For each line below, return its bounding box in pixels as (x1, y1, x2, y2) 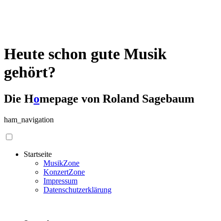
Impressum (43, 176, 77, 185)
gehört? (4, 63, 56, 81)
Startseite (24, 149, 52, 158)
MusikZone (43, 158, 79, 167)
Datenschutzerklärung (43, 185, 111, 194)
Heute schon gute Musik (4, 45, 167, 63)
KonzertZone (43, 167, 85, 176)
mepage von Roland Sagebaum (39, 92, 194, 105)
